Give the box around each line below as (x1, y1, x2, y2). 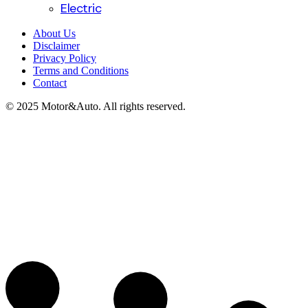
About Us (33, 27, 76, 39)
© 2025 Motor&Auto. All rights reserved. (5, 100, 186, 112)
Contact (33, 77, 67, 89)
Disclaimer (33, 40, 80, 52)
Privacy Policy (33, 52, 96, 64)
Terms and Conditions (33, 65, 129, 76)
